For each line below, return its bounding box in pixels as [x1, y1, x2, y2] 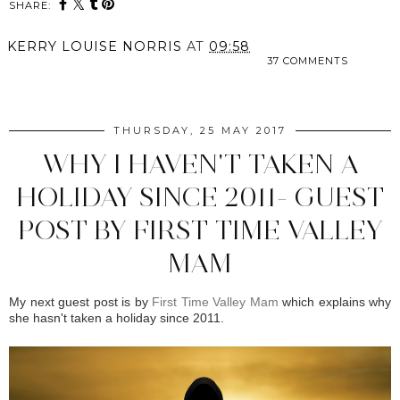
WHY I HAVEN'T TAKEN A [41, 147, 359, 181]
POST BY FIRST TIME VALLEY [17, 213, 383, 247]
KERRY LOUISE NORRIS [7, 38, 182, 55]
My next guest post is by [9, 295, 152, 310]
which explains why [278, 295, 391, 310]
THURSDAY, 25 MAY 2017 [113, 124, 287, 137]
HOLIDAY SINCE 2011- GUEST [16, 180, 384, 214]
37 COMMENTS [267, 54, 349, 68]
